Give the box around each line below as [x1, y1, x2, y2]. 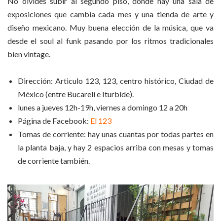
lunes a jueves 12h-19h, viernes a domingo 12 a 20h [18, 103, 187, 112]
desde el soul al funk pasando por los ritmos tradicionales [7, 36, 214, 45]
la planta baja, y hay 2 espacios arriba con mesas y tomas [18, 143, 214, 152]
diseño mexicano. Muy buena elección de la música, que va [7, 22, 214, 32]
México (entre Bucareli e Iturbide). [18, 89, 134, 99]
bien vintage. [7, 49, 50, 59]
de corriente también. [18, 156, 90, 166]
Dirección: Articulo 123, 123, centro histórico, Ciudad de [18, 76, 214, 86]
